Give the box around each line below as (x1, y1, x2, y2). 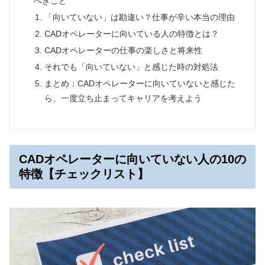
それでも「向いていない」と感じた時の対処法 (44, 62, 218, 72)
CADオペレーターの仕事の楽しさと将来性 (44, 45, 202, 55)
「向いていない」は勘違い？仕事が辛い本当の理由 (44, 12, 235, 22)
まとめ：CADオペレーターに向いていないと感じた (44, 78, 235, 88)
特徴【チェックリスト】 (19, 167, 149, 180)
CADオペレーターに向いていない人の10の (19, 152, 246, 166)
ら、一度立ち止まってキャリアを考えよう (44, 93, 202, 103)
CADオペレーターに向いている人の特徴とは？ (44, 28, 219, 38)
